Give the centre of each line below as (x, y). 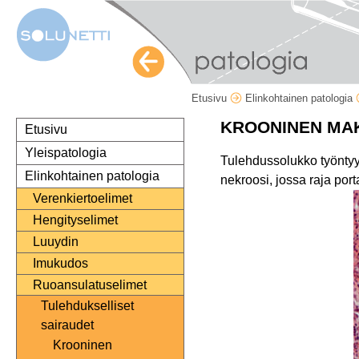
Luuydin (56, 242)
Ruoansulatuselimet (90, 285)
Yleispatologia (66, 153)
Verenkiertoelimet (83, 199)
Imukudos (61, 264)
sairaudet (67, 325)
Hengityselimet (75, 220)
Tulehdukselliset (87, 306)
